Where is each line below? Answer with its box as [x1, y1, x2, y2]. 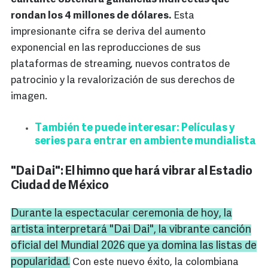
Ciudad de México [11, 180, 109, 193]
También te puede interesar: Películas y [35, 123, 234, 135]
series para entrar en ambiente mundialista [35, 136, 256, 148]
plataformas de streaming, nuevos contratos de [11, 59, 230, 70]
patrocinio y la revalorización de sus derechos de [11, 75, 235, 86]
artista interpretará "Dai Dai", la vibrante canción [11, 224, 251, 236]
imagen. [11, 92, 47, 102]
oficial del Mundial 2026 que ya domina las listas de [11, 240, 257, 252]
